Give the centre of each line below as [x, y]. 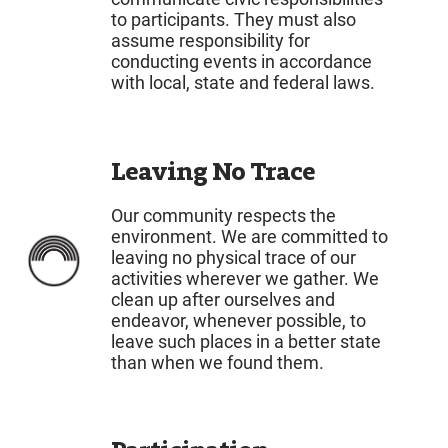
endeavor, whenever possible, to [239, 320]
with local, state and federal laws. [243, 83]
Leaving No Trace [213, 171]
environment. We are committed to [250, 236]
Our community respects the [224, 215]
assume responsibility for [211, 41]
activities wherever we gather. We [245, 278]
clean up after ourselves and [223, 299]
